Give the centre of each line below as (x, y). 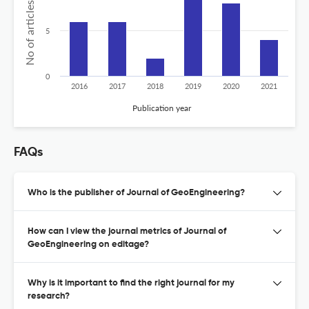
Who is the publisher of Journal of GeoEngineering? (136, 192)
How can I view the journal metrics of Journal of (127, 231)
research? (49, 296)
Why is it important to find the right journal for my (131, 283)
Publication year (162, 108)
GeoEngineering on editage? (88, 244)
